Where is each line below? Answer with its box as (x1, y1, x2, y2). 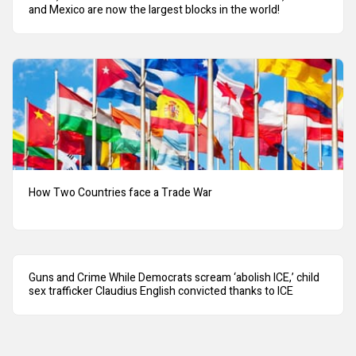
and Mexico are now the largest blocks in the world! (29, 2, 280, 19)
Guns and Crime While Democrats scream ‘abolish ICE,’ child (29, 269, 319, 287)
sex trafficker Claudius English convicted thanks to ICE (29, 283, 293, 300)
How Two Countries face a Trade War (29, 184, 212, 202)
